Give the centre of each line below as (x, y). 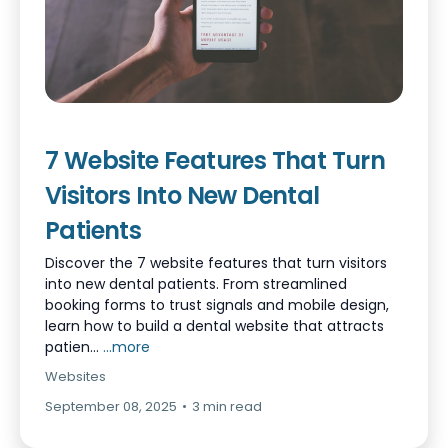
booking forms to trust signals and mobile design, (217, 305)
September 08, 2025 (111, 406)
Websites (75, 376)
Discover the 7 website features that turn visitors (216, 263)
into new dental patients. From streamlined (196, 284)
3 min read (227, 406)
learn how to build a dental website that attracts (214, 326)
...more (126, 347)
